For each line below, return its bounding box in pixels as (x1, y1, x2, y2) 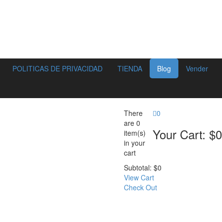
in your (124, 138, 145, 148)
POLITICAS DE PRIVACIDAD (12, 63, 103, 73)
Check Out (124, 182, 157, 192)
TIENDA (117, 63, 142, 73)
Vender (186, 63, 208, 73)
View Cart (124, 172, 154, 182)
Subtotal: (124, 163, 152, 172)
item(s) (124, 128, 146, 138)
